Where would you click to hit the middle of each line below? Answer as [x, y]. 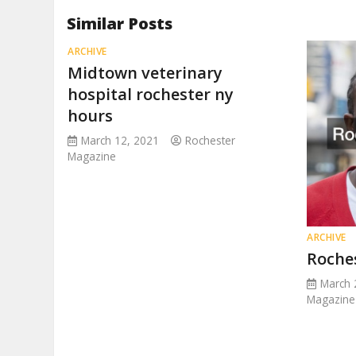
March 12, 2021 [120, 140]
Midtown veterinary [145, 73]
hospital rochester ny [151, 94]
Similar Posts [120, 23]
